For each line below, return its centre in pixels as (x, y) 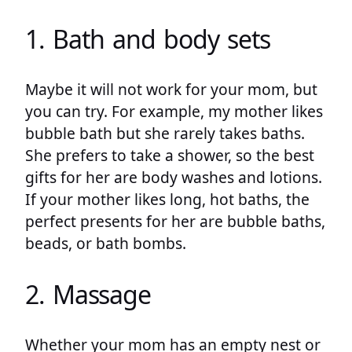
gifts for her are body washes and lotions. (174, 178)
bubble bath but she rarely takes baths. (165, 134)
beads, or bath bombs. (106, 244)
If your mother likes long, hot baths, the (167, 200)
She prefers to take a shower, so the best (170, 156)
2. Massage (88, 294)
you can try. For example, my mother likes (174, 112)
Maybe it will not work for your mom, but (171, 90)
